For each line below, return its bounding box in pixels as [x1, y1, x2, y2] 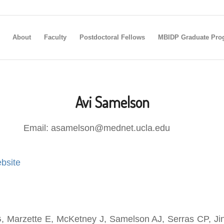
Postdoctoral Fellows [79, 33, 145, 41]
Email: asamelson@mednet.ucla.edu [23, 122, 170, 133]
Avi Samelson [74, 92, 149, 111]
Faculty [43, 33, 66, 41]
